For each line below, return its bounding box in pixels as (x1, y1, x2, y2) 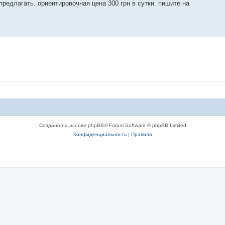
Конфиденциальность (73, 131, 127, 137)
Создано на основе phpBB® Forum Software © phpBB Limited (39, 122, 186, 128)
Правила (131, 131, 152, 137)
